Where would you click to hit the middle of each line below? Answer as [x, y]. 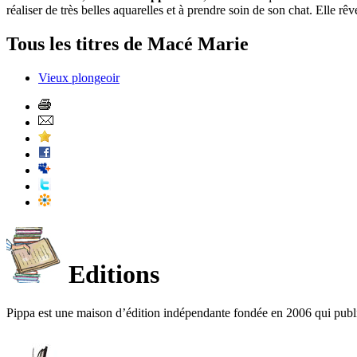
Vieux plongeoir [79, 78]
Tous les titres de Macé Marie [127, 44]
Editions [111, 274]
